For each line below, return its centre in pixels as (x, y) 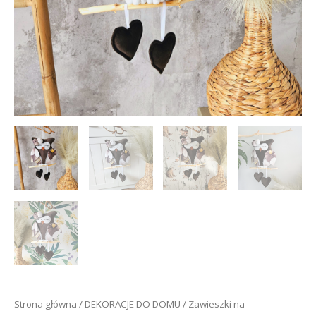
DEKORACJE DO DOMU (133, 304)
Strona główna (45, 304)
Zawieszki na (217, 304)
